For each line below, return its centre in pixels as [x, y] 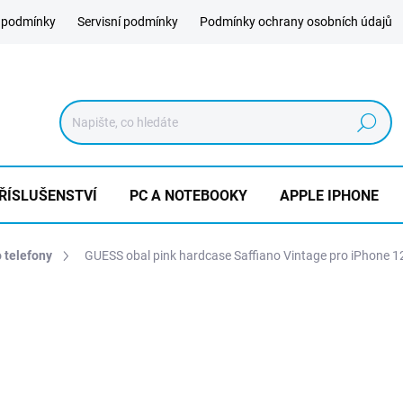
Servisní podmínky [128, 22]
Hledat [367, 123]
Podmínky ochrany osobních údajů [296, 22]
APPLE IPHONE [329, 196]
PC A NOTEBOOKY [188, 196]
